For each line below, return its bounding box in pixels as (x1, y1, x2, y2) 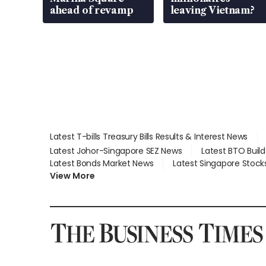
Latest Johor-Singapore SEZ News (50, 145, 182, 157)
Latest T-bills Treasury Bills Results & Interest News (50, 131, 248, 143)
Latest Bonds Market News (50, 157, 154, 170)
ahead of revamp (50, 4, 134, 17)
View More (50, 170, 95, 182)
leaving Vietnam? (170, 4, 255, 17)
